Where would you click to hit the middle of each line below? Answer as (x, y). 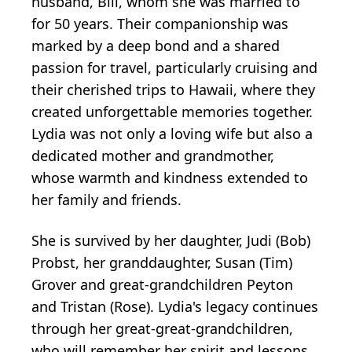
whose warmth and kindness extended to (170, 177)
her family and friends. (106, 199)
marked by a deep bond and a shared (156, 45)
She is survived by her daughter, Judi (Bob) (171, 240)
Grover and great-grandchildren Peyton (162, 284)
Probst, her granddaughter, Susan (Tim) (162, 262)
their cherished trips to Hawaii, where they (173, 89)
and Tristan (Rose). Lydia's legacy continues (175, 306)
